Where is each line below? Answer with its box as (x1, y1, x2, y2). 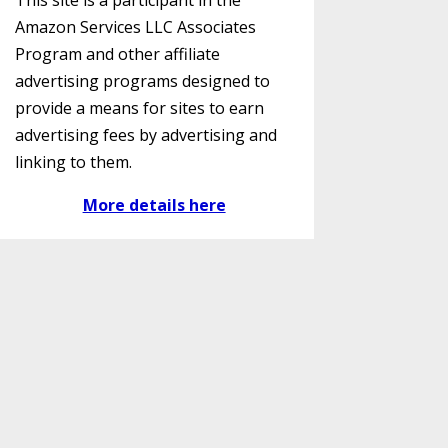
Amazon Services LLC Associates (14, 16, 256, 39)
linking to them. (14, 151, 132, 174)
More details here (82, 194, 226, 217)
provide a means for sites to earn (14, 97, 264, 120)
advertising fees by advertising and (14, 124, 277, 147)
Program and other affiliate (14, 43, 220, 66)
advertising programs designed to (14, 70, 270, 93)
